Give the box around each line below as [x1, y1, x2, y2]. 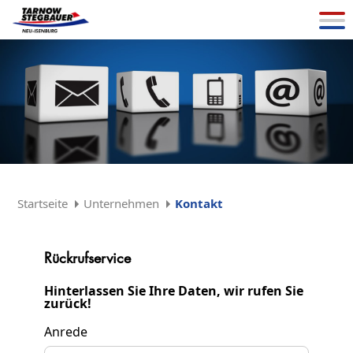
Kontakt [175, 195, 224, 211]
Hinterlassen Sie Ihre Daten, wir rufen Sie [44, 281, 303, 299]
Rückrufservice [44, 247, 131, 267]
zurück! [44, 294, 91, 312]
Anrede [44, 322, 87, 340]
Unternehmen [84, 195, 160, 211]
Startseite [17, 195, 69, 211]
